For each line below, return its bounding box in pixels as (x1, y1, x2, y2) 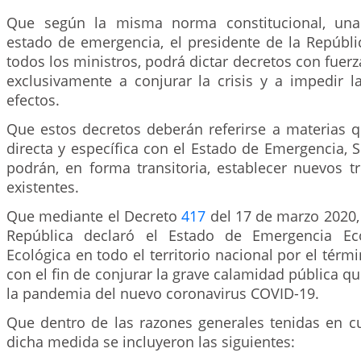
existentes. (6, 177, 79, 197)
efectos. (6, 90, 60, 110)
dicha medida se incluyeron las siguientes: (6, 332, 295, 351)
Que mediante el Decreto (6, 206, 182, 226)
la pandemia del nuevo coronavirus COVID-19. (6, 284, 319, 303)
